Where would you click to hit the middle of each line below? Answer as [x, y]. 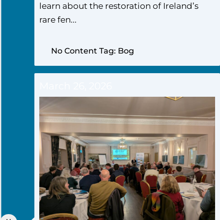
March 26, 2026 [76, 86]
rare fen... [58, 20]
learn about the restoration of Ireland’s [119, 6]
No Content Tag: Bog [93, 51]
